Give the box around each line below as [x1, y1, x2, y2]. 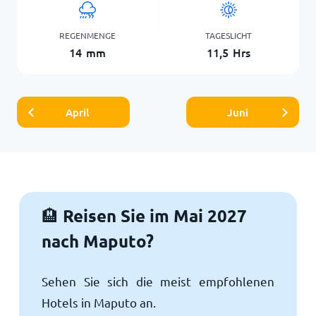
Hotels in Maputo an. [41, 294, 156, 310]
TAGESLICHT [205, 29, 252, 41]
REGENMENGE [59, 29, 116, 41]
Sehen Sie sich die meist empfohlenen [41, 273, 275, 288]
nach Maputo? [41, 229, 154, 252]
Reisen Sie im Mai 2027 [58, 204, 247, 226]
